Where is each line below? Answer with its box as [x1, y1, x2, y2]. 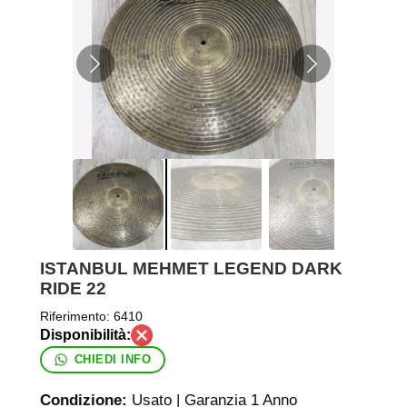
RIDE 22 [39, 278, 106, 298]
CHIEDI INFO [74, 352, 152, 367]
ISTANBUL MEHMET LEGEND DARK [39, 258, 342, 278]
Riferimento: [39, 308, 110, 323]
